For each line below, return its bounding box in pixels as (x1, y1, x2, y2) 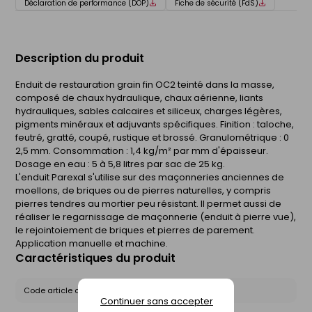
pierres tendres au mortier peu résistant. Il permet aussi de (15, 196, 281, 210)
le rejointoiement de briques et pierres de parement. (15, 223, 255, 237)
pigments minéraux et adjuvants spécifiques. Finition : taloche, (15, 117, 294, 131)
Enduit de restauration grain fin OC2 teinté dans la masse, (15, 77, 274, 91)
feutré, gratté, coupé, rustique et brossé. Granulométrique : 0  (15, 130, 291, 144)
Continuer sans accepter (100, 295, 213, 309)
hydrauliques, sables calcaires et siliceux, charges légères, (15, 104, 282, 118)
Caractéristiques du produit (15, 249, 175, 266)
